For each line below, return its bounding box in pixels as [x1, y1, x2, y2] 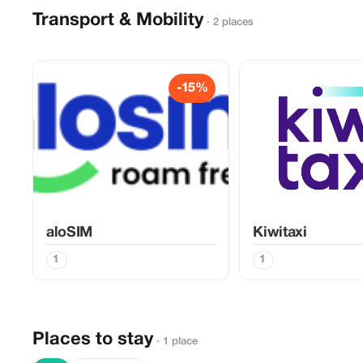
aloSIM [46, 226, 93, 240]
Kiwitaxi [253, 226, 307, 240]
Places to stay [32, 331, 153, 348]
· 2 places [207, 18, 254, 27]
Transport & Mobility [32, 12, 203, 28]
